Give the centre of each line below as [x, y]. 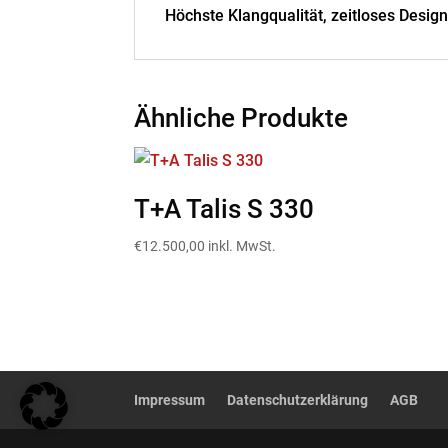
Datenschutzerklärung [298, 400]
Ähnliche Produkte [241, 118]
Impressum [170, 400]
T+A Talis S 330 [224, 209]
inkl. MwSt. [242, 246]
